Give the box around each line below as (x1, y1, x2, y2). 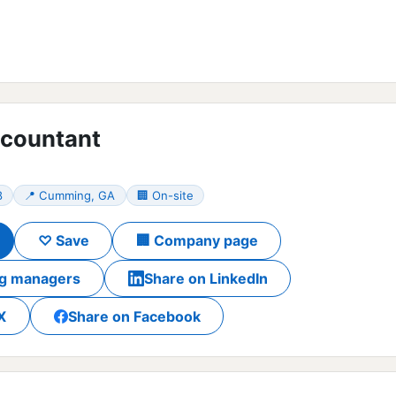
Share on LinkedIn (143, 269, 268, 287)
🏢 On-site (136, 187, 194, 202)
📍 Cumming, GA (24, 187, 116, 202)
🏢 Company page (135, 232, 258, 250)
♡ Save (37, 232, 89, 250)
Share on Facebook (67, 307, 201, 325)
